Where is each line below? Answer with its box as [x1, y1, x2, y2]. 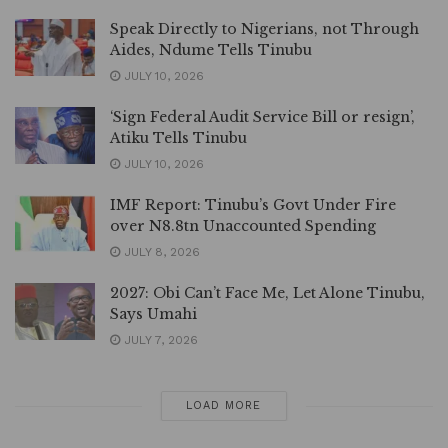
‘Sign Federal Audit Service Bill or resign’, [110, 108, 415, 127]
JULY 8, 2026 [120, 245, 200, 260]
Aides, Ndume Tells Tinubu [110, 41, 312, 60]
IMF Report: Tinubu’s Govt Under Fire [110, 196, 396, 215]
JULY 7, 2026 [120, 333, 198, 348]
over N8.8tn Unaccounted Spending [110, 217, 376, 236]
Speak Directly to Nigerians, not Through [110, 20, 419, 39]
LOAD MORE [186, 399, 262, 413]
